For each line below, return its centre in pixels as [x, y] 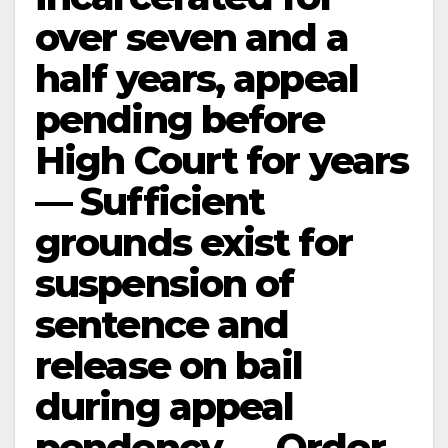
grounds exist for [193, 242]
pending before [180, 119]
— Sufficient [150, 201]
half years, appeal [196, 78]
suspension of [164, 283]
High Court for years [222, 160]
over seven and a [191, 37]
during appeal [164, 406]
